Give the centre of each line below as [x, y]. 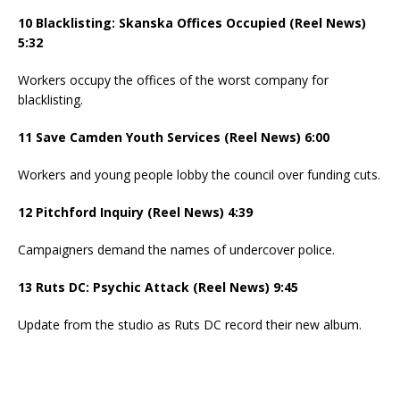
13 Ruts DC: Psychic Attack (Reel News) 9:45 [158, 287]
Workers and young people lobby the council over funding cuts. [199, 175]
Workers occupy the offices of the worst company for [173, 80]
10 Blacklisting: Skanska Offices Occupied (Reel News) [192, 23]
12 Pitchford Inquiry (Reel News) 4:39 [135, 212]
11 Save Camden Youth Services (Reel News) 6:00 [174, 137]
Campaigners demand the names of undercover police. [176, 250]
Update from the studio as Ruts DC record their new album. [190, 325]
